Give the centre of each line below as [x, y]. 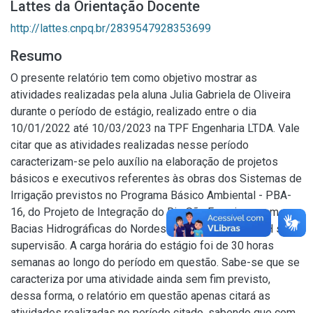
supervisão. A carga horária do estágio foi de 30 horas [142, 246]
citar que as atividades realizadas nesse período [130, 145]
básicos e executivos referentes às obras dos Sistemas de [156, 179]
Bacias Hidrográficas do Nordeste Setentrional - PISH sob [153, 229]
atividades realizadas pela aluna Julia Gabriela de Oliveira [151, 95]
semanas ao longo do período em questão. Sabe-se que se [155, 262]
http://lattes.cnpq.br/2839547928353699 [111, 28]
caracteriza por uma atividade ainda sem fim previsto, [140, 279]
